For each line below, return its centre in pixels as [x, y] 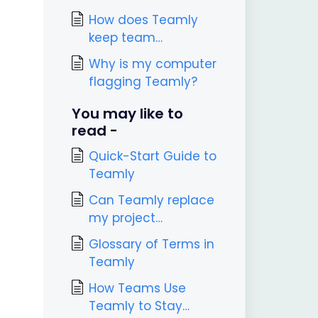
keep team [122, 38]
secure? [113, 73]
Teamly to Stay [135, 306]
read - [94, 131]
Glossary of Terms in [151, 244]
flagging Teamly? [143, 82]
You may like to [127, 114]
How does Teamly [143, 20]
